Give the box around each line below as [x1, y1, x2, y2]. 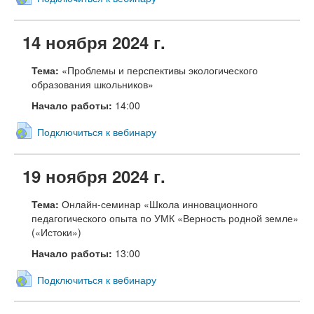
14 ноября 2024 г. [22, 30, 165, 55]
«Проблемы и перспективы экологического [62, 63, 258, 78]
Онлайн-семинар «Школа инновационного [62, 196, 258, 211]
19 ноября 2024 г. [22, 163, 165, 188]
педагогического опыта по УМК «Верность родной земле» [32, 210, 299, 225]
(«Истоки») [32, 224, 81, 239]
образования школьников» [32, 77, 153, 92]
